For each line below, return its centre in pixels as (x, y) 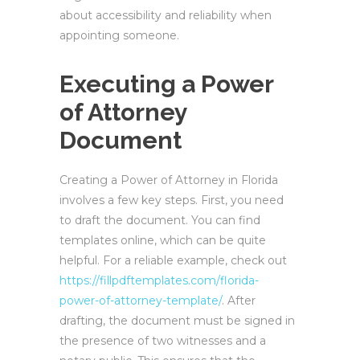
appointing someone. (119, 35)
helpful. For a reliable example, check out (173, 260)
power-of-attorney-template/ (141, 301)
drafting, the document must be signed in (177, 321)
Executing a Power (166, 84)
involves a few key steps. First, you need (172, 200)
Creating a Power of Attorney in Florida (169, 180)
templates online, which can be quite (163, 240)
